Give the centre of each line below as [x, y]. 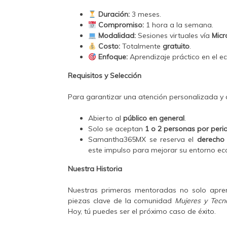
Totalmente [142, 46]
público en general [154, 118]
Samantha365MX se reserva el [143, 140]
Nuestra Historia [95, 169]
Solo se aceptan [117, 129]
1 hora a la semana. [179, 25]
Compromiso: [120, 25]
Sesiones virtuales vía [174, 36]
